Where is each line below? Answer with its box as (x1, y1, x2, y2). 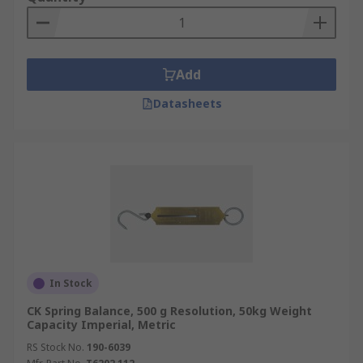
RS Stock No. (27, 340, 84, 354)
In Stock (49, 276, 92, 290)
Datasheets (152, 96, 222, 111)
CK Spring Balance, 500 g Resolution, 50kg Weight (27, 303, 312, 318)
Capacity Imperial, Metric (27, 317, 176, 332)
